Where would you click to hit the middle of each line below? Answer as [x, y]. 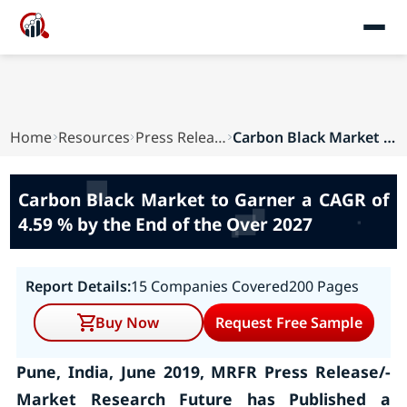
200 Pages [323, 286]
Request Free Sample [288, 323]
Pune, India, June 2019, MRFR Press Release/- [203, 372]
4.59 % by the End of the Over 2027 [165, 224]
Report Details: [78, 286]
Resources [94, 137]
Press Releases [221, 137]
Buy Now [128, 323]
